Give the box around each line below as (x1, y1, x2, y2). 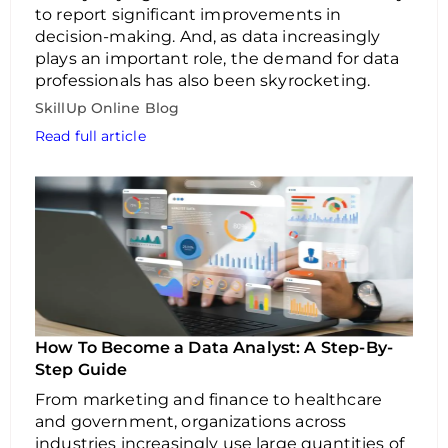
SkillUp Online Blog (35, 99, 179, 117)
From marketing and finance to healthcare (35, 390, 382, 409)
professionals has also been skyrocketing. (35, 71, 379, 90)
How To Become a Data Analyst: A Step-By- (35, 338, 393, 357)
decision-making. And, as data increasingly (35, 27, 381, 46)
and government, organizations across (35, 412, 347, 431)
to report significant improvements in (35, 5, 342, 24)
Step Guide (35, 360, 132, 379)
